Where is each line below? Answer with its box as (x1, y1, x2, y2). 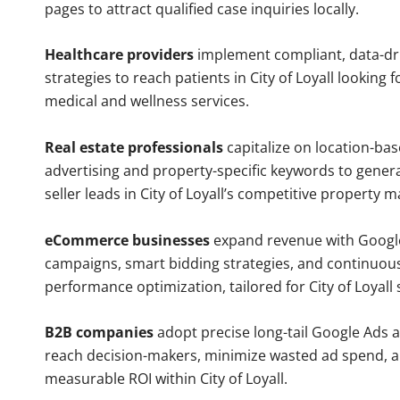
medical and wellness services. (45, 91, 249, 112)
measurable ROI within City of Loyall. (45, 369, 287, 389)
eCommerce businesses (45, 229, 210, 250)
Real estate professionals (45, 137, 223, 158)
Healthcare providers (45, 45, 194, 65)
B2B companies (45, 322, 154, 343)
